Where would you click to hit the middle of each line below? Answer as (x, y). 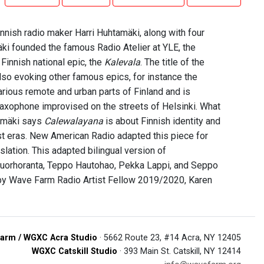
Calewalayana (74, 121)
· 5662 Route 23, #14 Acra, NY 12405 (169, 238)
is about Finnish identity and (162, 121)
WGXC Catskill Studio (75, 251)
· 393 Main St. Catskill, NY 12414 (179, 251)
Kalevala (122, 62)
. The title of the (172, 62)
